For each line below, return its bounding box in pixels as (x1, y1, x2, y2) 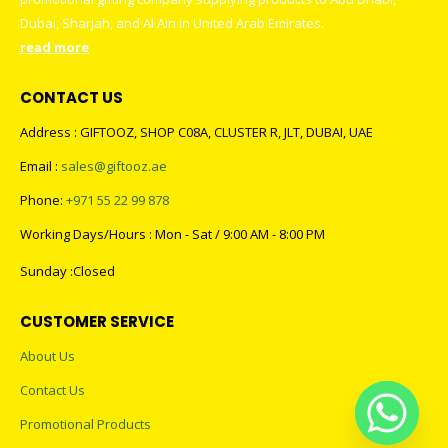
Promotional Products (20, 414, 151, 433)
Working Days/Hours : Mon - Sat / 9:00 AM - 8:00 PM (20, 225, 325, 244)
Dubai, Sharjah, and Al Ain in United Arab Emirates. (20, 14, 324, 33)
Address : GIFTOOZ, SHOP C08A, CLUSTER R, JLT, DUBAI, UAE (20, 123, 373, 142)
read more (20, 38, 89, 57)
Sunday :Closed (20, 262, 115, 281)
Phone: (20, 191, 66, 210)
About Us (20, 346, 75, 365)
